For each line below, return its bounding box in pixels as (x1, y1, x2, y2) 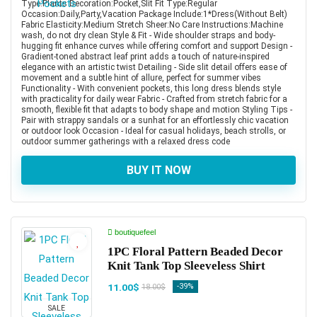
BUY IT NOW (126, 163, 191, 177)
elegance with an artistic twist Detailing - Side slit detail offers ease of (21, 62, 287, 72)
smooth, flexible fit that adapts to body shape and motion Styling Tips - (21, 104, 292, 115)
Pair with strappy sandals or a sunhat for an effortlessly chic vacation (21, 115, 289, 125)
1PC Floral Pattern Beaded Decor (108, 244, 283, 258)
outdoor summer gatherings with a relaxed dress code (21, 136, 230, 146)
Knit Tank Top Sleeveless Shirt (108, 258, 265, 272)
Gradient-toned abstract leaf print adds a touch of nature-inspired (21, 51, 270, 62)
